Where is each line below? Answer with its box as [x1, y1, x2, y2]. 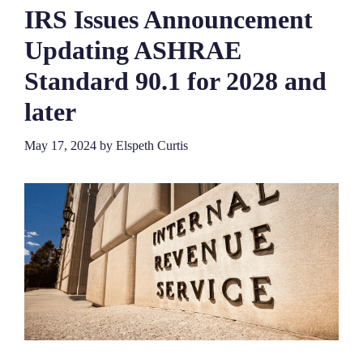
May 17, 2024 [24, 138, 96, 152]
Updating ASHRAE [24, 35, 241, 65]
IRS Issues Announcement [24, 4, 313, 34]
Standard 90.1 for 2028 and [24, 66, 327, 96]
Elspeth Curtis [116, 138, 188, 152]
